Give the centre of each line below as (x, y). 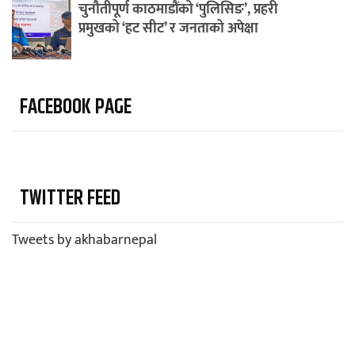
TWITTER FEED (70, 199)
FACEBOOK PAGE (76, 108)
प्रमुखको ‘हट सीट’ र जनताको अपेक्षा (168, 29)
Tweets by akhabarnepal (84, 240)
